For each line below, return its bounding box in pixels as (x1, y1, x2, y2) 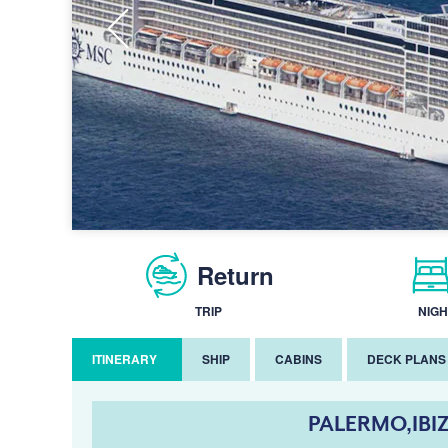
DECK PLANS (367, 350, 446, 368)
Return (197, 257, 274, 292)
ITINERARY (92, 350, 157, 368)
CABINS (275, 350, 322, 368)
